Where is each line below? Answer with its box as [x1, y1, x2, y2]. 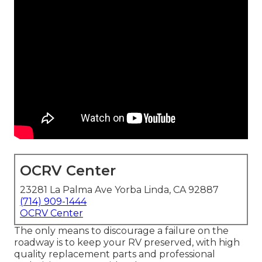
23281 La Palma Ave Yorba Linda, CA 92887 [20, 184, 219, 196]
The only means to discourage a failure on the [14, 225, 229, 237]
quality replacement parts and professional [14, 249, 215, 260]
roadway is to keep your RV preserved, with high [14, 237, 240, 249]
